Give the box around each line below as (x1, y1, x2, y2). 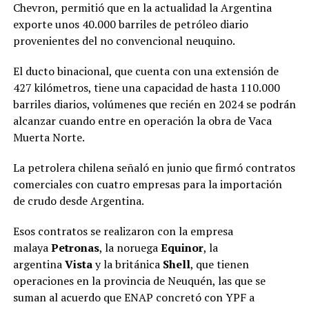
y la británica (92, 257, 163, 272)
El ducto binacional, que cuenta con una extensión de (12, 63, 279, 79)
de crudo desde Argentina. (12, 193, 144, 209)
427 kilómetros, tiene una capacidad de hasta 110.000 (12, 80, 280, 96)
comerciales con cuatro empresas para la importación (12, 177, 282, 192)
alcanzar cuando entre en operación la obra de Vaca (12, 113, 272, 129)
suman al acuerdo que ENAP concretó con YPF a (12, 290, 255, 306)
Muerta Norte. (12, 130, 85, 146)
